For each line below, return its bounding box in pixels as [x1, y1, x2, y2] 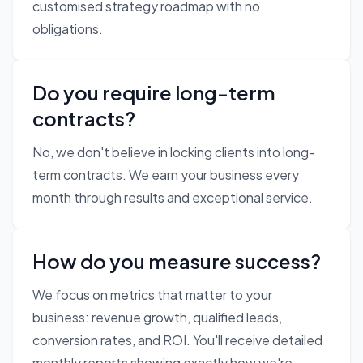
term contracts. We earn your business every [32, 166, 299, 184]
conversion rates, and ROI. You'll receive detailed [32, 331, 322, 349]
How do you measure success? [32, 249, 321, 274]
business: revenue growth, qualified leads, [32, 309, 282, 327]
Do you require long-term [32, 80, 275, 105]
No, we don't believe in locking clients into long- [32, 143, 315, 161]
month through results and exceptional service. [32, 189, 313, 207]
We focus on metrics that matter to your [32, 286, 272, 304]
